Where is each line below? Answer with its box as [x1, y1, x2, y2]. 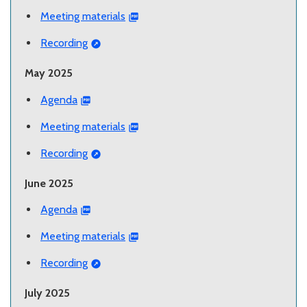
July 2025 [25, 286, 70, 299]
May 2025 [25, 66, 73, 80]
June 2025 [25, 176, 73, 190]
